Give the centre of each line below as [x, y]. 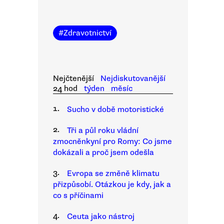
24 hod [65, 88]
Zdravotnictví [87, 33]
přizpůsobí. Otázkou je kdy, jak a [112, 184]
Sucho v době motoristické [115, 109]
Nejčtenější [73, 78]
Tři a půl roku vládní [103, 130]
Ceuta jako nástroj [101, 216]
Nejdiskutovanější [133, 78]
